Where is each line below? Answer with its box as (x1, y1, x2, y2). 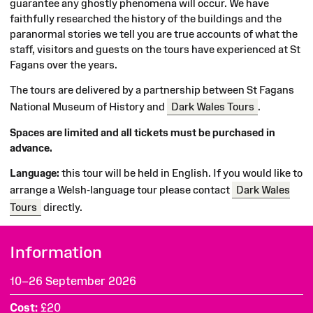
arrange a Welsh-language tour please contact (10, 183, 232, 196)
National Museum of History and (10, 100, 167, 112)
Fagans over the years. (10, 58, 117, 71)
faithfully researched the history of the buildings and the (10, 12, 282, 24)
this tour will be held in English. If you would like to (61, 166, 303, 179)
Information (10, 242, 102, 261)
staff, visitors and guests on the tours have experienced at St (10, 43, 300, 55)
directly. (41, 201, 82, 213)
